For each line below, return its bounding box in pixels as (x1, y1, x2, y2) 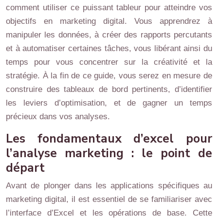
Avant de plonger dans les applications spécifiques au (6, 181, 212, 190)
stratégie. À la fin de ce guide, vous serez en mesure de (6, 71, 212, 80)
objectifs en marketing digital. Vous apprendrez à (6, 17, 212, 26)
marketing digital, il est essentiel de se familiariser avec (6, 195, 212, 204)
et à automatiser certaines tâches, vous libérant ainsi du (6, 44, 212, 53)
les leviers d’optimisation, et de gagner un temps (6, 98, 212, 108)
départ (6, 160, 45, 176)
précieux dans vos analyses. (6, 112, 110, 121)
